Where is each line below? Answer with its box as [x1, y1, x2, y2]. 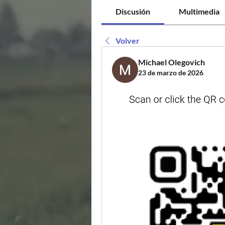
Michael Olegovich [138, 57, 205, 67]
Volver [116, 36, 140, 45]
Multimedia [178, 7, 219, 16]
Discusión [116, 7, 151, 16]
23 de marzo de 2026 [138, 68, 203, 77]
